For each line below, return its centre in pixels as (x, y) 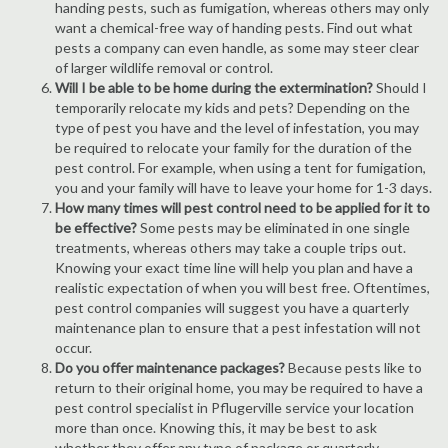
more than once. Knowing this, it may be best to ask (216, 427)
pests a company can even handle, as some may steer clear (237, 47)
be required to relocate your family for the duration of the (233, 147)
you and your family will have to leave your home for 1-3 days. (243, 187)
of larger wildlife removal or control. (164, 67)
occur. (73, 347)
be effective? (96, 227)
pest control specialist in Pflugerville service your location (234, 407)
